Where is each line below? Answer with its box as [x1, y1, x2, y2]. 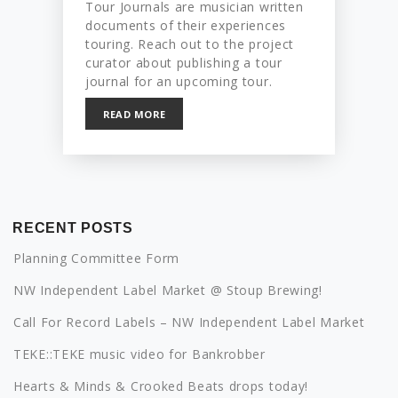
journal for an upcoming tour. [85, 72, 273, 90]
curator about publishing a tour [85, 53, 283, 71]
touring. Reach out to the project [85, 35, 295, 52]
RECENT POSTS [12, 220, 133, 236]
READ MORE [102, 107, 166, 122]
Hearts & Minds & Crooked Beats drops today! [13, 378, 309, 395]
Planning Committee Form [13, 250, 180, 267]
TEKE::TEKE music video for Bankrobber [13, 346, 266, 363]
